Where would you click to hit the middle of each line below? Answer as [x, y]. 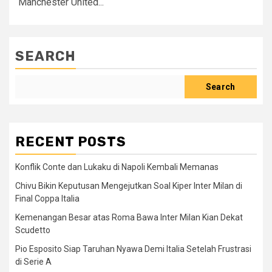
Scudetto [33, 230]
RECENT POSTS [71, 142]
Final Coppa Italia [47, 199]
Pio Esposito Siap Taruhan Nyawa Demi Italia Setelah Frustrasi [133, 249]
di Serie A [33, 262]
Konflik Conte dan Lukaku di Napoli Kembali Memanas [117, 167]
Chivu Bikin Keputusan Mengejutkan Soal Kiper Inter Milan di [129, 186]
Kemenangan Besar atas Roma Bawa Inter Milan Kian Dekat [129, 217]
